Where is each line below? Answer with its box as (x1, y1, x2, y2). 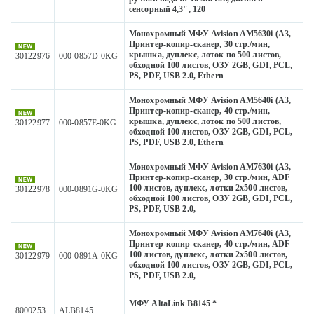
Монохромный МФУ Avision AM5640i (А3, (129, 95, 292, 106)
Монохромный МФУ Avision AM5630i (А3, (129, 29, 292, 39)
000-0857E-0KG (59, 118, 117, 128)
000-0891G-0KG (59, 184, 118, 195)
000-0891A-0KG (59, 251, 118, 261)
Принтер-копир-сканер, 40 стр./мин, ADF (129, 239, 290, 250)
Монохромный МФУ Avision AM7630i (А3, (129, 162, 292, 172)
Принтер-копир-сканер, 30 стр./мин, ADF (129, 172, 290, 183)
